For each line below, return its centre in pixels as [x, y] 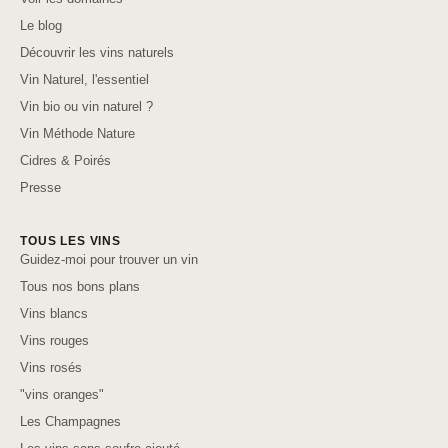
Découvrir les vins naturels [97, 52]
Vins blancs [54, 313]
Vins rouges [54, 340]
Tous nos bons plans [80, 286]
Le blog [41, 25]
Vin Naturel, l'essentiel [84, 79]
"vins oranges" [62, 394]
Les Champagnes [70, 421]
